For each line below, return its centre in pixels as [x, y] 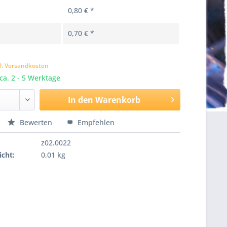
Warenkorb [118, 100]
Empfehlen [95, 122]
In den [80, 100]
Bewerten [36, 122]
